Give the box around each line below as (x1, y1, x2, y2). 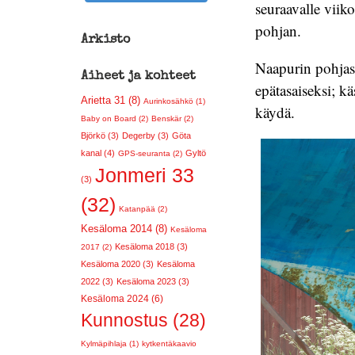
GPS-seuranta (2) (118, 149, 182, 158)
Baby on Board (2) (81, 114, 148, 123)
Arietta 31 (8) (81, 94, 140, 106)
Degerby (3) (122, 131, 169, 140)
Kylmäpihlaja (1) (81, 339, 139, 348)
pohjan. (255, 20, 301, 40)
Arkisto (81, 34, 130, 47)
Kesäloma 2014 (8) (81, 223, 167, 235)
